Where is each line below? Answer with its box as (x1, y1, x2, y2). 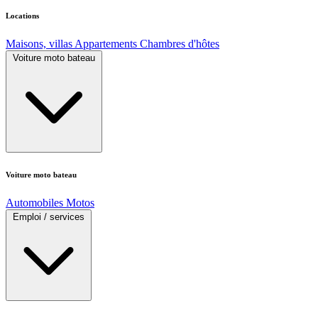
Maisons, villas (6, 37, 72, 50)
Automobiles (6, 196, 63, 209)
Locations (6, 11, 39, 20)
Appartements (75, 37, 137, 50)
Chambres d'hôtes (140, 37, 219, 50)
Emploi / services (13, 211, 84, 222)
